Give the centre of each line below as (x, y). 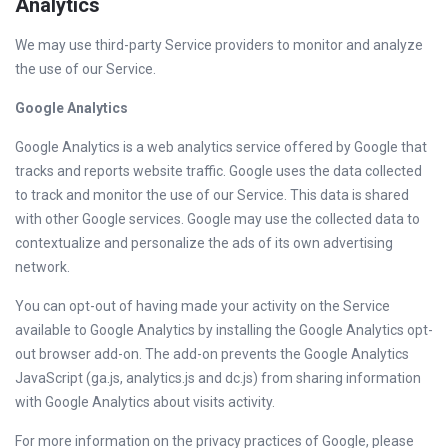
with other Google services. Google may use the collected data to (217, 219)
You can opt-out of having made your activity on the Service (202, 306)
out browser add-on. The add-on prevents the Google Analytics (212, 354)
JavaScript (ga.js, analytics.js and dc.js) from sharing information (218, 378)
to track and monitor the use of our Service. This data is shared (212, 195)
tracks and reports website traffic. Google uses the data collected (218, 171)
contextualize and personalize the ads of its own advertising (204, 243)
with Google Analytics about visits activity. (145, 402)
